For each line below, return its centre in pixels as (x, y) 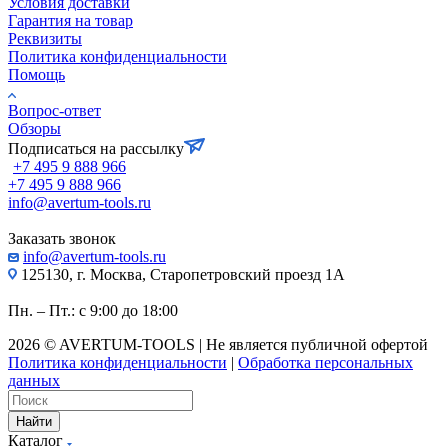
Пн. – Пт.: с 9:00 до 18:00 (93, 311)
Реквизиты (45, 39)
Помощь (36, 75)
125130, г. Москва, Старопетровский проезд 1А (181, 275)
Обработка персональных (325, 363)
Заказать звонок (62, 239)
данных (34, 381)
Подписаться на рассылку (96, 149)
